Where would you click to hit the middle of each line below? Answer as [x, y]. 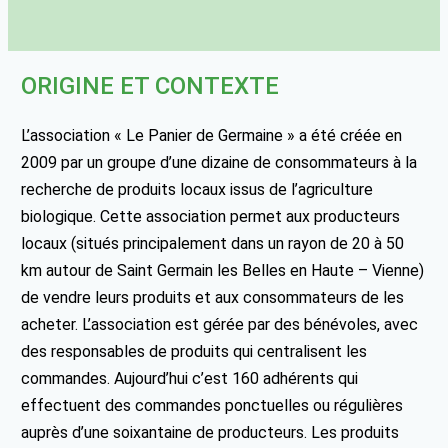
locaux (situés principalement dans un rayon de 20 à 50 [213, 243]
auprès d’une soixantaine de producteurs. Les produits [210, 432]
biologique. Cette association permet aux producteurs [211, 216]
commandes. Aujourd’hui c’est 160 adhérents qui [190, 378]
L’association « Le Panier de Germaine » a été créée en [212, 135]
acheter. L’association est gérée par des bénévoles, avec [220, 324]
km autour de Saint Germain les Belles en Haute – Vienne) [223, 270]
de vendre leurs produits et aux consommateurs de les [213, 297]
